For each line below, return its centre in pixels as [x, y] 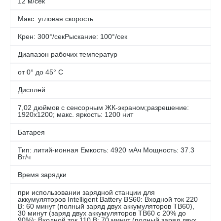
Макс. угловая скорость [55, 19]
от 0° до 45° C [40, 72]
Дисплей [32, 90]
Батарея [31, 132]
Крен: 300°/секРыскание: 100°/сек [73, 37]
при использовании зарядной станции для [86, 192]
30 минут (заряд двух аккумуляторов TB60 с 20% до [102, 213]
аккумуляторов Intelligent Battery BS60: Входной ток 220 [108, 199]
